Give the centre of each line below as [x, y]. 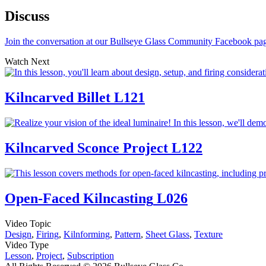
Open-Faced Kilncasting [79, 198]
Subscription [91, 255]
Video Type [27, 245]
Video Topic [28, 223]
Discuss [27, 16]
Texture [208, 234]
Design [18, 234]
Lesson [18, 255]
